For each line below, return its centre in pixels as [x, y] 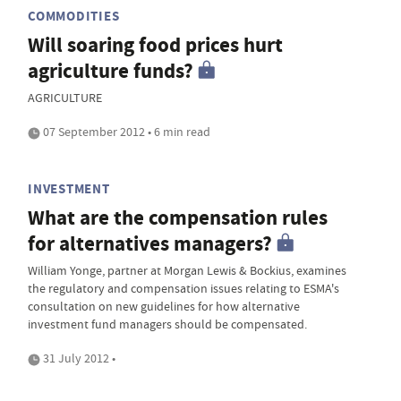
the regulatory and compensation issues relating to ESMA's [183, 288]
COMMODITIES [74, 16]
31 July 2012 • [78, 358]
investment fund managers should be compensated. [167, 324]
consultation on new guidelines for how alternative [164, 306]
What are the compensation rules [178, 218]
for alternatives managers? [150, 244]
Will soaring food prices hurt [155, 45]
